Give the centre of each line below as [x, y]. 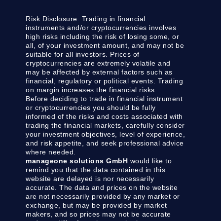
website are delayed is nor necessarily [90, 179]
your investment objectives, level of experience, [106, 134]
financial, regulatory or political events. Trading [105, 81]
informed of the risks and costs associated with [104, 117]
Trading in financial [112, 19]
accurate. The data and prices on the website [102, 188]
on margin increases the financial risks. [92, 90]
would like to [150, 161]
